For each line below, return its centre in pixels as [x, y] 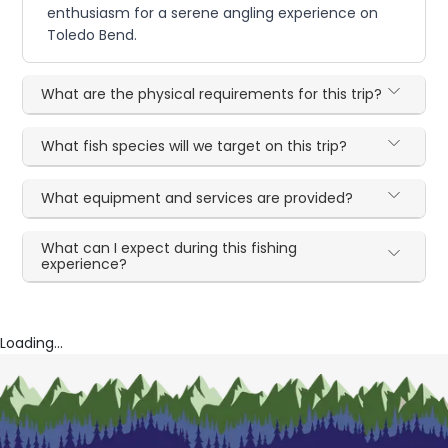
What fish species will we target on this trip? [194, 146]
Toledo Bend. [92, 35]
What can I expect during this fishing [169, 248]
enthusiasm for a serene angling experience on [213, 13]
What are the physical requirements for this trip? [212, 94]
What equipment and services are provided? [197, 198]
